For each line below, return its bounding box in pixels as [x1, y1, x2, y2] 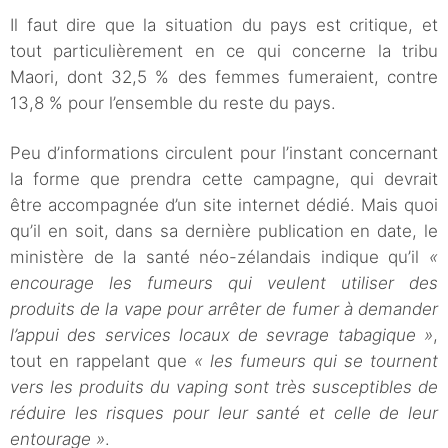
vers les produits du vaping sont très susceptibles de [10, 377, 438, 398]
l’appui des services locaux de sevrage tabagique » [10, 325, 433, 346]
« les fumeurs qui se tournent [194, 351, 438, 372]
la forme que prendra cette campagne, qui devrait [10, 169, 438, 190]
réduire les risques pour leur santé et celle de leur [10, 403, 438, 424]
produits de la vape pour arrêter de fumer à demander [10, 299, 438, 320]
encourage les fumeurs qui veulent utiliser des [10, 273, 438, 294]
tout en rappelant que [10, 351, 194, 372]
